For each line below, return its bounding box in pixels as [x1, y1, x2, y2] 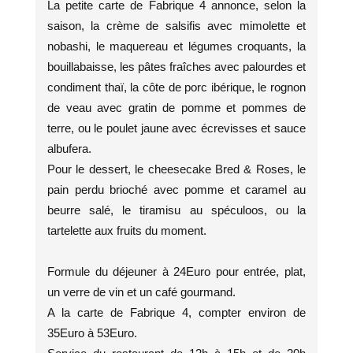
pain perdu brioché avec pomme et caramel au [47, 183, 306, 196]
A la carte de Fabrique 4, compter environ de [47, 306, 306, 319]
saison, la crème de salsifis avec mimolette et [47, 19, 306, 32]
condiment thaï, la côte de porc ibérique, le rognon [47, 80, 306, 94]
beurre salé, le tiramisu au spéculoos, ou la [47, 203, 306, 217]
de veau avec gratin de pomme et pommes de [47, 101, 306, 114]
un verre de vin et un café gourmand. [47, 285, 236, 299]
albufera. [47, 142, 91, 155]
